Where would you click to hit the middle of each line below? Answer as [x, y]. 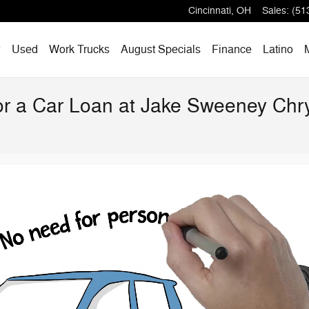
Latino [278, 49]
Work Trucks [79, 49]
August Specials [161, 49]
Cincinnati [210, 11]
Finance [232, 49]
